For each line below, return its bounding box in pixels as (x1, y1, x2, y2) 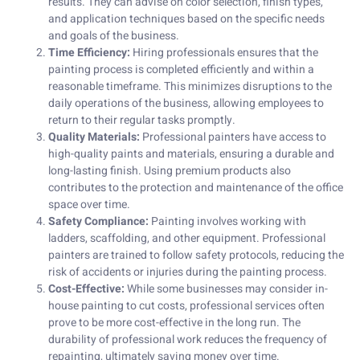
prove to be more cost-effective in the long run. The (48, 314, 301, 332)
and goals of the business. (48, 27, 179, 45)
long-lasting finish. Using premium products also (48, 162, 291, 180)
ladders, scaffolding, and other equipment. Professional (48, 230, 325, 247)
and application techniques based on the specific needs (48, 10, 325, 28)
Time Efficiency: (48, 44, 130, 62)
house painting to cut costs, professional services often (48, 297, 325, 315)
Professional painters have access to (140, 129, 326, 146)
